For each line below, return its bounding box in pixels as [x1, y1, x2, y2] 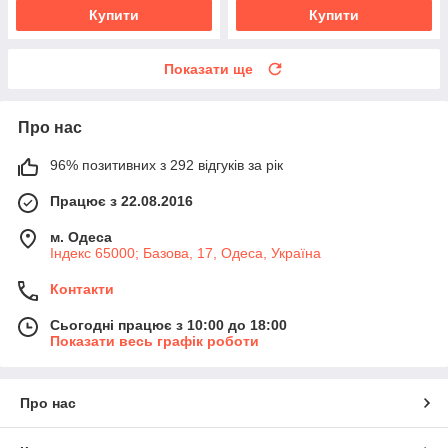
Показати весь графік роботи [50, 332, 259, 349]
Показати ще [164, 60, 253, 77]
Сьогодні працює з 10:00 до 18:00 [50, 316, 287, 333]
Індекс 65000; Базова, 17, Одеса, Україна [50, 244, 321, 261]
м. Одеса [50, 228, 112, 245]
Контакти [50, 280, 114, 297]
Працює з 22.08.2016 [50, 192, 193, 209]
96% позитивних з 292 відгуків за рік [50, 156, 283, 173]
